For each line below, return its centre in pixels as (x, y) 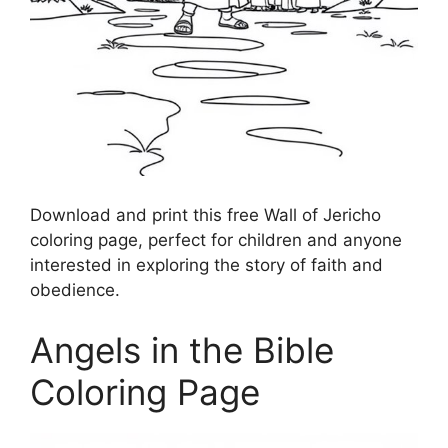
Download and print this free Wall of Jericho (205, 215)
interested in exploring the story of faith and (206, 265)
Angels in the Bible (182, 349)
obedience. (75, 290)
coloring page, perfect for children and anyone (216, 240)
